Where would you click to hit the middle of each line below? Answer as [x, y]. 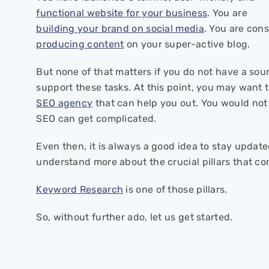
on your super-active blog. [187, 44]
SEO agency [65, 103]
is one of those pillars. [175, 189]
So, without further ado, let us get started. [134, 217]
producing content [80, 44]
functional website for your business [122, 13]
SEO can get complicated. [96, 119]
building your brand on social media [120, 29]
